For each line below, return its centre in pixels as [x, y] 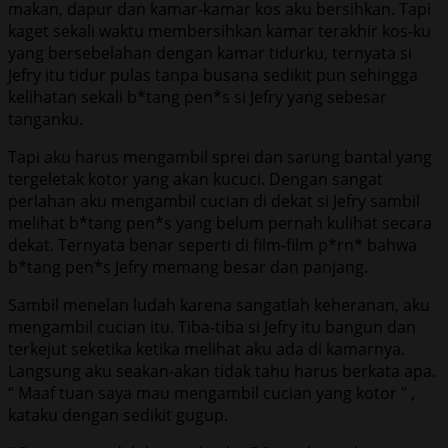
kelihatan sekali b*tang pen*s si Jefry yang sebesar [197, 96]
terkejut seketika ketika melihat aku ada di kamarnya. [206, 348]
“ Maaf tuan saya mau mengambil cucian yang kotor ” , [211, 392]
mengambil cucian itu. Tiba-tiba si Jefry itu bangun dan [212, 326]
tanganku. [45, 118]
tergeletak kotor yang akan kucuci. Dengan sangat [195, 178]
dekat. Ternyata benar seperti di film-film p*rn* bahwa [212, 244]
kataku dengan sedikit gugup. [118, 414]
